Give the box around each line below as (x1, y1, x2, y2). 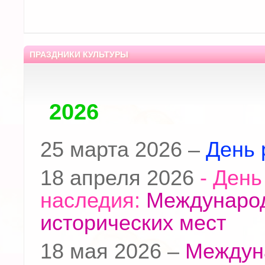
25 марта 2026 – (40, 138, 206, 162)
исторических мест (40, 211, 226, 235)
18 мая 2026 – (40, 240, 185, 264)
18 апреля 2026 (40, 166, 194, 190)
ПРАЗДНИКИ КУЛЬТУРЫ (30, 50, 128, 60)
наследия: (40, 189, 146, 213)
